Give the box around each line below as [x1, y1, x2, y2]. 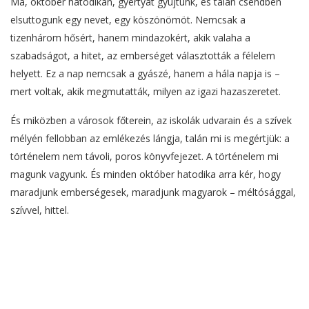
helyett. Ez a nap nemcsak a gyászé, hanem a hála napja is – [10, 66, 280, 80]
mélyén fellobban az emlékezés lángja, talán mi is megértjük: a [10, 131, 290, 145]
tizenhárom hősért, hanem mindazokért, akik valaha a [10, 30, 250, 44]
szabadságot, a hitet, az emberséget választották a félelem [10, 48, 275, 62]
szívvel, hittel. [10, 203, 69, 217]
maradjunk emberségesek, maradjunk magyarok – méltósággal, [10, 185, 296, 199]
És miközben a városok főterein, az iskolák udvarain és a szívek [10, 113, 292, 127]
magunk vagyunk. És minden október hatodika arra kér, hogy [10, 167, 281, 181]
